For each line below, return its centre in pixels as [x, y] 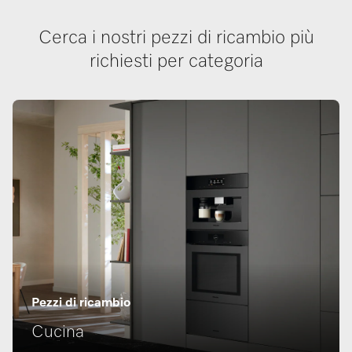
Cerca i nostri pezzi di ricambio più [176, 38]
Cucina [58, 332]
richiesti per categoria [176, 61]
